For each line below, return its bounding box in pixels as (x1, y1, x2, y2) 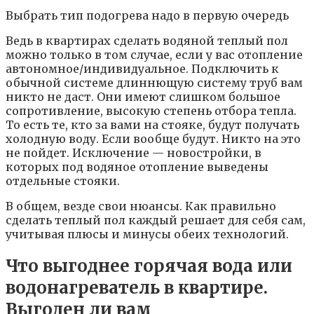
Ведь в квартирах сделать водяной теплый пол (6, 34, 288, 48)
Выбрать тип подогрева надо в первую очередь (6, 8, 289, 23)
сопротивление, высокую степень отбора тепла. (6, 104, 296, 118)
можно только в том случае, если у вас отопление (6, 48, 303, 62)
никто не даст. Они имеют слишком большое (6, 90, 280, 104)
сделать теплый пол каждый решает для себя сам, (6, 213, 306, 228)
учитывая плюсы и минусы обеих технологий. (6, 227, 289, 242)
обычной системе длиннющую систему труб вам (6, 76, 303, 90)
